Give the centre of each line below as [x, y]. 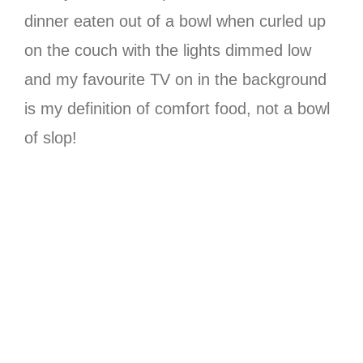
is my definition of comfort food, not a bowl [177, 108]
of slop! [51, 137]
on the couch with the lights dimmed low [168, 50]
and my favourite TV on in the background [175, 79]
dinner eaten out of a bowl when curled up [175, 21]
